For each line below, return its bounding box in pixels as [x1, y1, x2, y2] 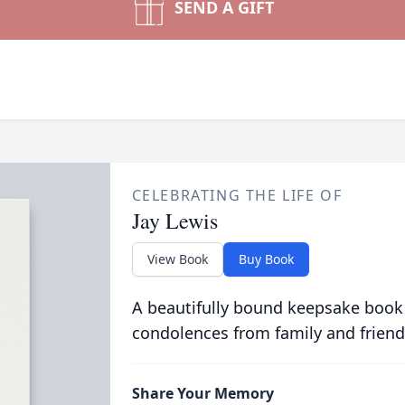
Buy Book [238, 250, 294, 268]
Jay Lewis [131, 206, 218, 235]
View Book [146, 250, 208, 268]
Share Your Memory [131, 383, 274, 403]
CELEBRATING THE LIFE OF [131, 185, 343, 205]
